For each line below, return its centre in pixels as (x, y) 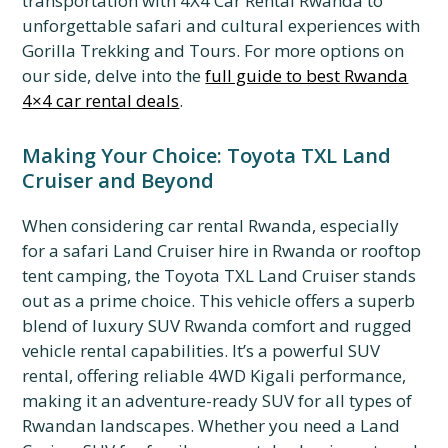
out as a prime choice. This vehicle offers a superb (219, 300)
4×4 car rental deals (101, 100)
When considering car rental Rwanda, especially (211, 225)
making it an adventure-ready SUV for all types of (217, 400)
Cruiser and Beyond (118, 180)
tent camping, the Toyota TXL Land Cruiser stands (219, 275)
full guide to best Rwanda (307, 75)
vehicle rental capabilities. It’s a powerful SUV (201, 350)
